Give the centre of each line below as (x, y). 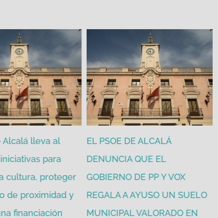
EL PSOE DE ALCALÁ (129, 141)
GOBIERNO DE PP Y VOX (136, 177)
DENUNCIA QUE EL (126, 159)
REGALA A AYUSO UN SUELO (147, 195)
